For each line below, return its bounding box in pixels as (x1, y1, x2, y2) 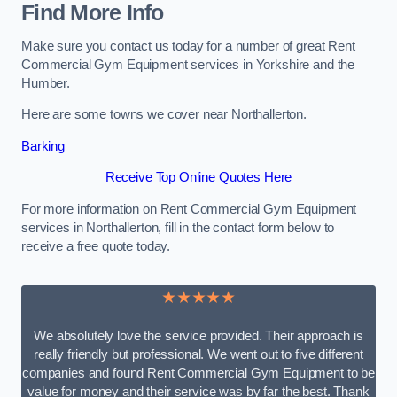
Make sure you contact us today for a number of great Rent (21, 38, 355, 53)
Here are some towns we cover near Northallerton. (21, 107, 307, 122)
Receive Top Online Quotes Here (105, 170, 292, 185)
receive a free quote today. (21, 238, 171, 253)
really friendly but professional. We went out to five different (34, 346, 363, 362)
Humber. (21, 75, 70, 90)
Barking (21, 138, 65, 153)
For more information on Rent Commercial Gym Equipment (21, 201, 357, 216)
